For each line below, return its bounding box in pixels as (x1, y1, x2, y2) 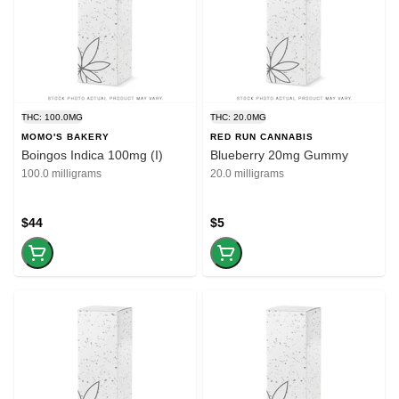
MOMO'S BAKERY (21, 131, 110, 142)
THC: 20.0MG (210, 111, 266, 122)
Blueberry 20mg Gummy (210, 147, 348, 162)
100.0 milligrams (21, 167, 102, 180)
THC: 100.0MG (21, 111, 83, 122)
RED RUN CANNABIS (210, 131, 313, 142)
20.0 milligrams (210, 167, 284, 180)
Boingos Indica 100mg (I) (21, 147, 163, 162)
